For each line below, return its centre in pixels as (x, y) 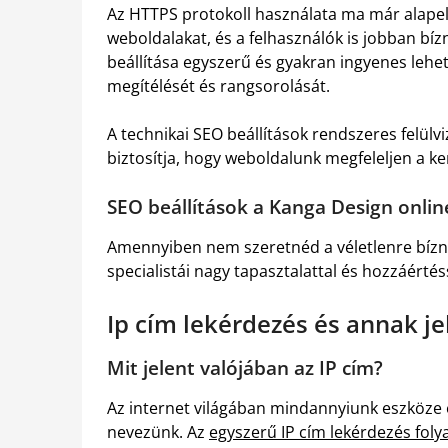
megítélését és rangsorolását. (218, 85)
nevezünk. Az (158, 431)
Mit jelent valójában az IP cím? (245, 367)
